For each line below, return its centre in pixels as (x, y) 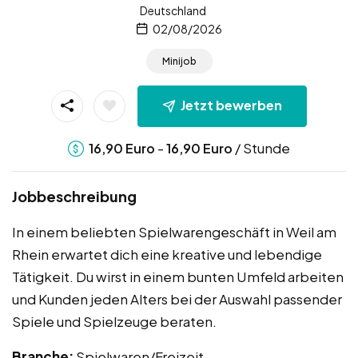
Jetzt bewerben (231, 105)
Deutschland (173, 10)
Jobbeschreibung (74, 196)
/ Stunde (261, 147)
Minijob (179, 62)
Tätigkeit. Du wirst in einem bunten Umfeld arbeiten (178, 276)
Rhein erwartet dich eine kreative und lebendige (167, 254)
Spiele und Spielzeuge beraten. (114, 321)
